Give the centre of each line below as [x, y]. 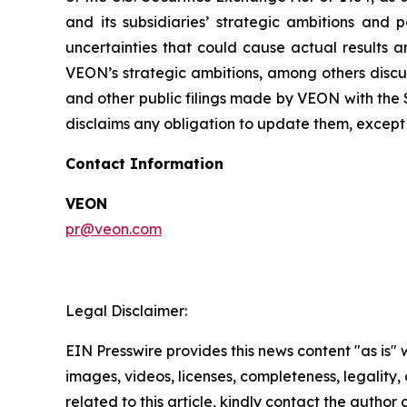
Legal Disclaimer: [126, 310]
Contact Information [144, 163]
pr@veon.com [114, 228]
